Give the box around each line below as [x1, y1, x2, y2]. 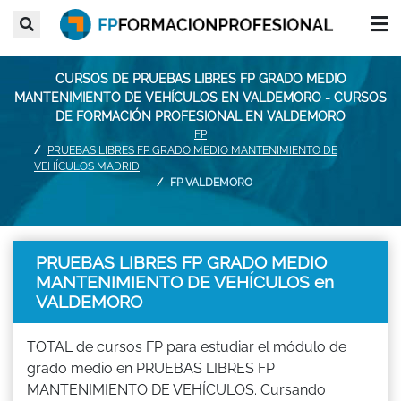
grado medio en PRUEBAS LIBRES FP [27, 359, 275, 377]
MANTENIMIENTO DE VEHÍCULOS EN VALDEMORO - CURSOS [14, 90, 387, 105]
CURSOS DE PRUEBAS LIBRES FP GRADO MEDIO [55, 71, 346, 86]
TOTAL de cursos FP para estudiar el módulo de [27, 337, 346, 355]
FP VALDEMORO [169, 175, 252, 189]
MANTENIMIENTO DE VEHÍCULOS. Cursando [27, 380, 326, 398]
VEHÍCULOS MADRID [34, 159, 140, 173]
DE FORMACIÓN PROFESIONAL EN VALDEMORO [55, 108, 346, 124]
